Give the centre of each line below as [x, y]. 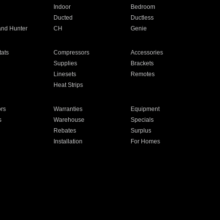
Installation [68, 141]
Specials [142, 120]
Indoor [62, 7]
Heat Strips [68, 85]
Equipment [145, 109]
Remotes [143, 74]
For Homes [146, 141]
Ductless [142, 18]
